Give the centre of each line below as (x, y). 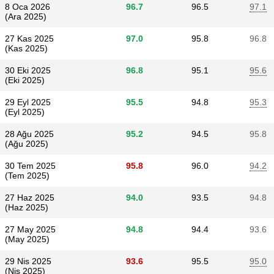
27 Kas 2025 (29, 39)
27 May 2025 (30, 229)
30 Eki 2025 (28, 70)
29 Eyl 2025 (28, 102)
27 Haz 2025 (30, 198)
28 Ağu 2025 (29, 134)
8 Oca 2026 (28, 7)
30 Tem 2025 (30, 166)
